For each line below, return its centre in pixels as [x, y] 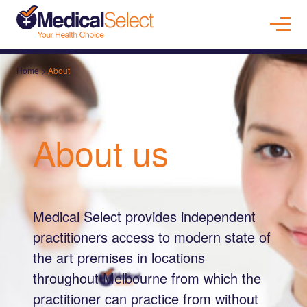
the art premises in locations [119, 257]
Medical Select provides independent [144, 216]
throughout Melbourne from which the [147, 278]
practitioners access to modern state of [152, 236]
